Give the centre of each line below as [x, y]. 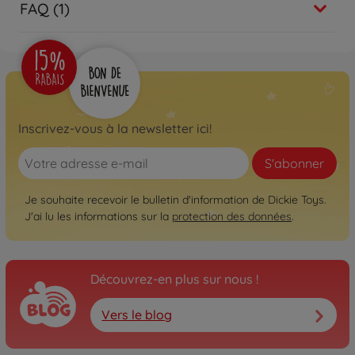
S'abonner [294, 163]
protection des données [232, 216]
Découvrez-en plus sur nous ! [174, 279]
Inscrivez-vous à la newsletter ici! [115, 128]
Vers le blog [137, 315]
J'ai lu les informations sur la [98, 216]
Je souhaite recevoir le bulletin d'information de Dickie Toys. [176, 199]
